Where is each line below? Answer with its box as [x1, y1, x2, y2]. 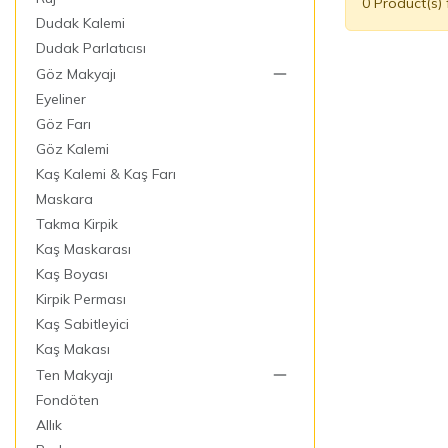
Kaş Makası [36, 339, 110, 358]
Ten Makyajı [36, 365, 113, 384]
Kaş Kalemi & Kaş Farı [36, 164, 176, 183]
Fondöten [36, 390, 99, 409]
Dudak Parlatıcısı [36, 38, 146, 57]
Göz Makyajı [36, 64, 116, 83]
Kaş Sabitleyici [36, 314, 129, 333]
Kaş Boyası [36, 264, 108, 283]
